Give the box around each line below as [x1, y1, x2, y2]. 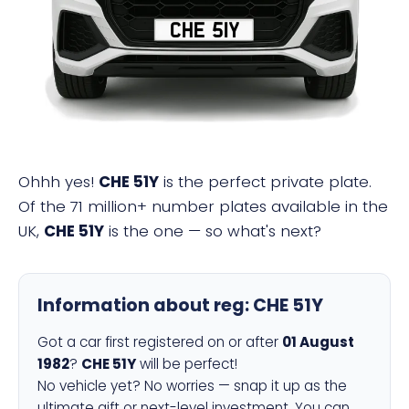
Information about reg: [37, 293, 253, 318]
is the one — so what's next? [104, 220, 321, 242]
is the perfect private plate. [159, 171, 372, 193]
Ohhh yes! [18, 171, 99, 193]
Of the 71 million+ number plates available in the [18, 195, 388, 217]
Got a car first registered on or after [37, 332, 282, 351]
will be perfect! [136, 354, 237, 373]
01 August [282, 332, 354, 351]
